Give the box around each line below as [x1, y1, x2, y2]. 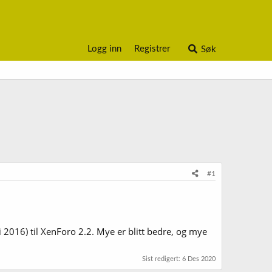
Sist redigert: [142, 255, 182, 262]
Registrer [134, 44, 171, 53]
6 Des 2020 [182, 255, 216, 262]
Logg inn [87, 44, 122, 53]
